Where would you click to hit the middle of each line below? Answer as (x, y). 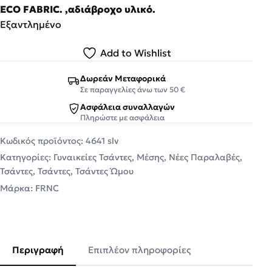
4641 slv (102, 141)
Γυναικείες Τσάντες (93, 158)
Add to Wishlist (135, 53)
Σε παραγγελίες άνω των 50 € (132, 89)
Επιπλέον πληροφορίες (140, 250)
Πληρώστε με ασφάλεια (122, 117)
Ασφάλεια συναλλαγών (127, 107)
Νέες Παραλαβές (204, 158)
